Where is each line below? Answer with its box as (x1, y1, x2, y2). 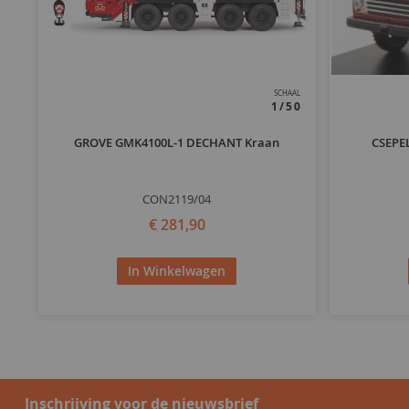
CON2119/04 (142, 191, 212, 208)
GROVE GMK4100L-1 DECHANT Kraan (74, 134, 280, 152)
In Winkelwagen (128, 261, 226, 279)
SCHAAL (273, 89, 300, 99)
